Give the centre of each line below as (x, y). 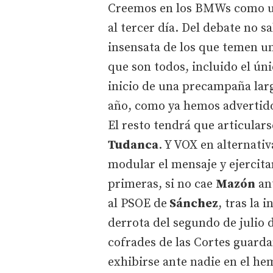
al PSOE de (137, 204)
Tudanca (133, 145)
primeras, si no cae (162, 184)
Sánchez (193, 204)
